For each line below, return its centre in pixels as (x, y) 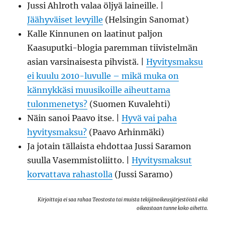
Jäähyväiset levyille (65, 20)
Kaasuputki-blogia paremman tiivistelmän (113, 48)
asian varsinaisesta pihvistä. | (87, 62)
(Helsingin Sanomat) (146, 20)
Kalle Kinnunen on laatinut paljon (95, 34)
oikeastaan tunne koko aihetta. (172, 208)
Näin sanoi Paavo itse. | (75, 118)
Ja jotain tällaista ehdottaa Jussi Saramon (109, 146)
